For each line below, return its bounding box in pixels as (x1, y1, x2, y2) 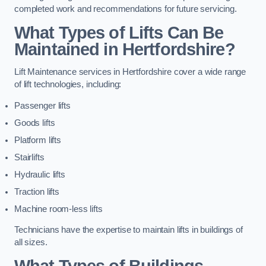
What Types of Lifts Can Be (14, 23, 224, 42)
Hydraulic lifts (14, 169, 65, 179)
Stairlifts (14, 152, 45, 162)
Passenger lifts (14, 100, 71, 110)
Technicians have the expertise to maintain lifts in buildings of (14, 225, 243, 235)
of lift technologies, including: (14, 80, 122, 90)
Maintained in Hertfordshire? (14, 39, 235, 59)
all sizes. (14, 237, 47, 248)
